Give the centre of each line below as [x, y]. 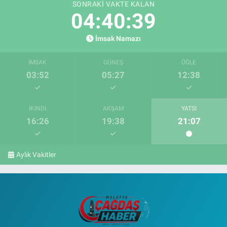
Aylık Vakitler [36, 154]
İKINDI [38, 108]
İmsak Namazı [118, 39]
